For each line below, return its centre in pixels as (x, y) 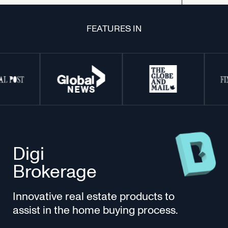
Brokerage (55, 172)
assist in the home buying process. (96, 210)
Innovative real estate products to (94, 196)
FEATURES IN (114, 28)
